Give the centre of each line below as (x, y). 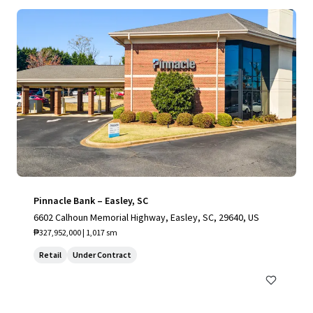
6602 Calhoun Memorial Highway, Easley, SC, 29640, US (146, 217)
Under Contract (102, 255)
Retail (50, 255)
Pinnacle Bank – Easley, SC (91, 201)
